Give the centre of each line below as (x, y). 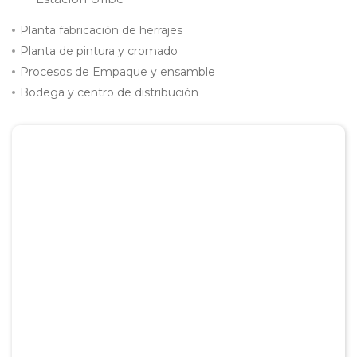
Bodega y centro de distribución (109, 93)
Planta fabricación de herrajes (101, 31)
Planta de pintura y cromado (99, 51)
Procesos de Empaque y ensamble (118, 72)
